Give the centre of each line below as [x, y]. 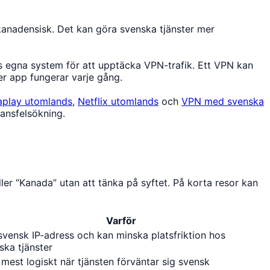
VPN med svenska [223, 101]
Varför [121, 220]
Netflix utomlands [118, 101]
